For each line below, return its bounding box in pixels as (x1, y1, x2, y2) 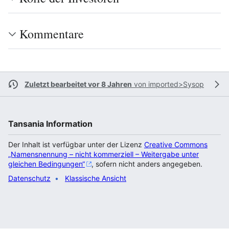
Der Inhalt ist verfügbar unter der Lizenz (8, 140, 144, 149)
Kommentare (19, 26, 84, 42)
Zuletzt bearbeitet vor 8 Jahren (25, 80, 132, 88)
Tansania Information (8, 119, 93, 129)
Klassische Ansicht (65, 174, 126, 182)
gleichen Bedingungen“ (8, 159, 85, 168)
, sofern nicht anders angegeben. (91, 159, 202, 168)
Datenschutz (8, 174, 51, 182)
